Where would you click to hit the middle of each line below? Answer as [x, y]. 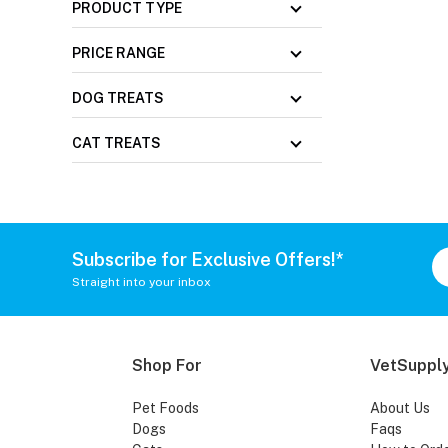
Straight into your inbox [141, 281]
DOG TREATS [118, 98]
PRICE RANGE [118, 53]
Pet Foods [165, 408]
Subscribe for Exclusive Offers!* [208, 259]
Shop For [167, 366]
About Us [399, 408]
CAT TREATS [116, 143]
